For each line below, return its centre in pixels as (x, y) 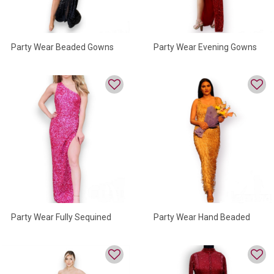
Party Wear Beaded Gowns (62, 47)
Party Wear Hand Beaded (202, 217)
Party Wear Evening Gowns (205, 47)
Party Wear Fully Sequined (61, 217)
